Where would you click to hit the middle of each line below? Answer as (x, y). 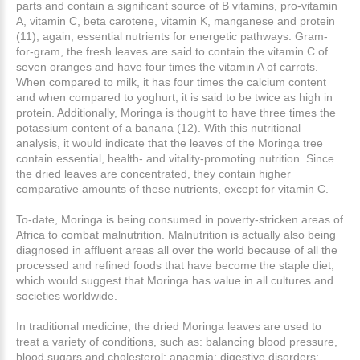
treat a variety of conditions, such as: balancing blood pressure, (177, 341)
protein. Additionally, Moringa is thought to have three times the (176, 112)
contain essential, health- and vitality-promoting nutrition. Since (175, 158)
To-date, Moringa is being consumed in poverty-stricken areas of (180, 219)
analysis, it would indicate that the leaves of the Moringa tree (170, 143)
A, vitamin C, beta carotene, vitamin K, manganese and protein (176, 20)
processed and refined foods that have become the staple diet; (175, 265)
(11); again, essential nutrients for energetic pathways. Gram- (172, 36)
